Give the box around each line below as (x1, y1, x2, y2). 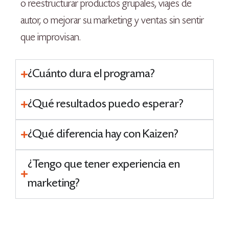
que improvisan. (20, 32, 81, 44)
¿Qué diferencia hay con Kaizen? (28, 128, 178, 141)
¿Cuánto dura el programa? (28, 68, 155, 80)
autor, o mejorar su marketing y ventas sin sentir (20, 15, 204, 27)
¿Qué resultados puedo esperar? (28, 98, 184, 110)
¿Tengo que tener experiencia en (28, 158, 180, 171)
